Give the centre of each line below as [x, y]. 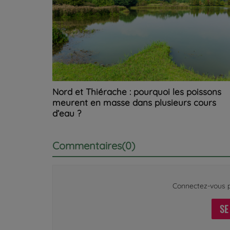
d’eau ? [67, 113]
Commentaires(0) [94, 145]
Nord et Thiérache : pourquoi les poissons [137, 91]
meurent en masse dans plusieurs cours [134, 102]
